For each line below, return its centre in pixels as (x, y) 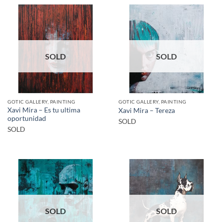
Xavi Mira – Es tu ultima (44, 110)
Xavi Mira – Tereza (147, 110)
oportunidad (27, 118)
